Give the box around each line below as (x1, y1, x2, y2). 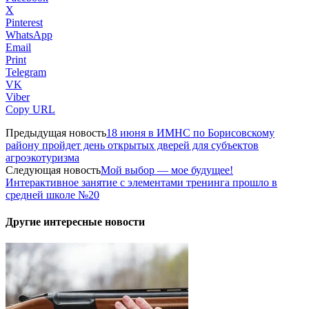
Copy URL (6, 103, 55, 115)
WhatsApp (6, 28, 52, 41)
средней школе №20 (6, 188, 99, 201)
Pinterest (6, 16, 43, 28)
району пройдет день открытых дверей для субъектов (6, 139, 259, 151)
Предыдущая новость (6, 126, 106, 139)
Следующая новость (6, 163, 101, 176)
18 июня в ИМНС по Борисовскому (106, 126, 275, 139)
